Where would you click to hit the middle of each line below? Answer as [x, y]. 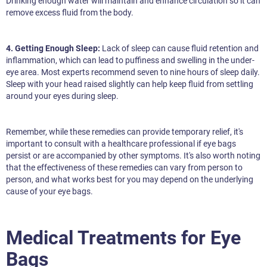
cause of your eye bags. [49, 192]
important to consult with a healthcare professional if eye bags [121, 144]
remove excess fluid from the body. [70, 13]
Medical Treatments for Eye [123, 238]
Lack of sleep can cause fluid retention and [179, 49]
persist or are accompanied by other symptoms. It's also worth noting [133, 156]
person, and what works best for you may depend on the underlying [130, 180]
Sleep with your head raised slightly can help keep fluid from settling [130, 84]
